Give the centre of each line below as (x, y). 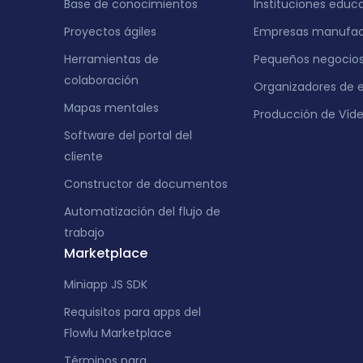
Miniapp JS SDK (105, 284)
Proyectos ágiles (110, 32)
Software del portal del (128, 135)
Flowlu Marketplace (117, 333)
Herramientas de (111, 59)
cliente (83, 156)
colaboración (101, 80)
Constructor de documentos (145, 184)
